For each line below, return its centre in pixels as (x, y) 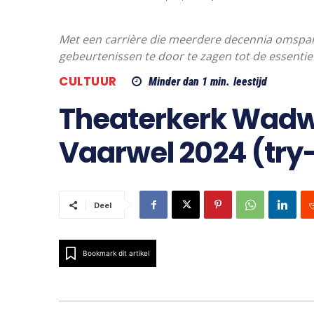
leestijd (250, 82)
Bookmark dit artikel (116, 253)
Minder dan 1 (178, 82)
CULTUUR (88, 82)
